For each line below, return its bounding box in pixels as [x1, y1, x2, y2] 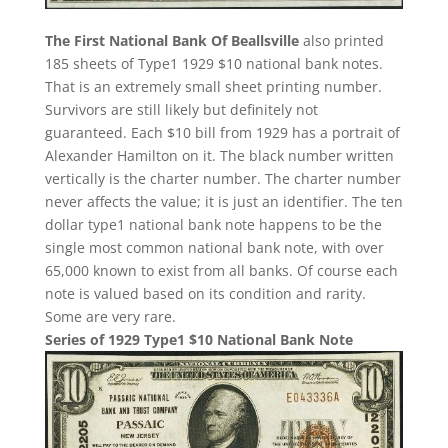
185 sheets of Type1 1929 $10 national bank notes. [44, 53, 383, 73]
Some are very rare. [44, 306, 176, 326]
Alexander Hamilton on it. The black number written [44, 145, 394, 165]
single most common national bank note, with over [44, 237, 384, 257]
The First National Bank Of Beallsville [44, 30, 299, 50]
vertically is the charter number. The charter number [44, 168, 401, 188]
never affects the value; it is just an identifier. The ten [44, 191, 403, 211]
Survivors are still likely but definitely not [44, 99, 318, 119]
